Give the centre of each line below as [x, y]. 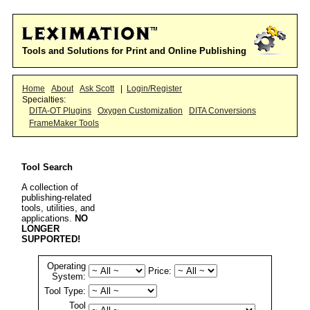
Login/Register [154, 89]
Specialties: [44, 100]
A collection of [50, 187]
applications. [48, 218]
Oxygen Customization [140, 111]
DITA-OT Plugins [60, 111]
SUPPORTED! [51, 239]
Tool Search [47, 167]
